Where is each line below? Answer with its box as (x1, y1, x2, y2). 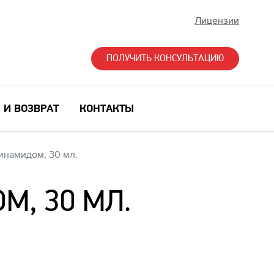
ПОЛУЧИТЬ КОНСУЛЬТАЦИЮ (106, 54, 224, 64)
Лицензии (194, 15, 239, 26)
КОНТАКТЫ (80, 103, 134, 115)
